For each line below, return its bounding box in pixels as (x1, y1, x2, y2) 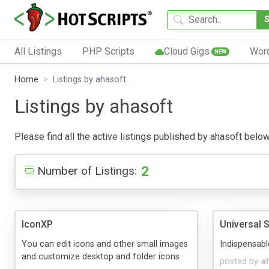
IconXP (22, 218, 53, 230)
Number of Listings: (37, 163, 137, 178)
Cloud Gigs (163, 45, 210, 57)
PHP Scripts (82, 45, 134, 57)
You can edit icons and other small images (22, 238, 188, 249)
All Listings (14, 45, 62, 57)
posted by (220, 256, 258, 267)
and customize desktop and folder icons (22, 251, 180, 262)
